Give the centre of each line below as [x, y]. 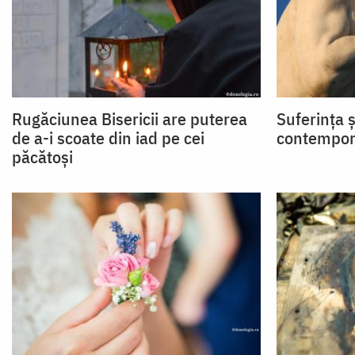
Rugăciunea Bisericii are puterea [130, 118]
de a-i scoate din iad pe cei [108, 137]
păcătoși [42, 156]
